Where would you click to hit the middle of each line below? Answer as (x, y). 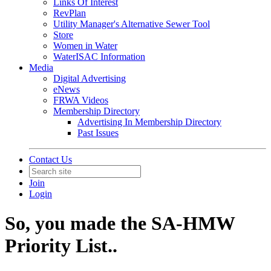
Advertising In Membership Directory (149, 122)
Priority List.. (61, 246)
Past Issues (98, 133)
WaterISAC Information (99, 57)
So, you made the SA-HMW (120, 224)
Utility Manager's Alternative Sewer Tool (132, 24)
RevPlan (70, 13)
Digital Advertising (90, 78)
